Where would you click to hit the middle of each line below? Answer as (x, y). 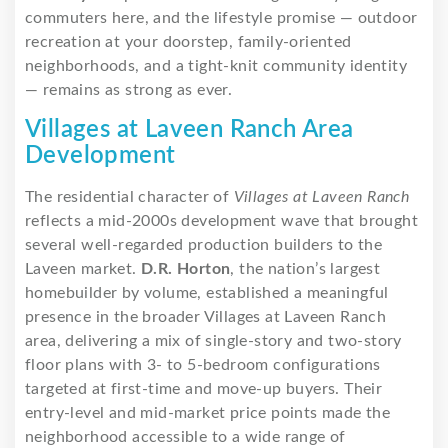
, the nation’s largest (305, 269)
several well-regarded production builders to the (204, 245)
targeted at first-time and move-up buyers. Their (204, 389)
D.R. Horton (186, 269)
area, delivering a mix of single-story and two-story (213, 341)
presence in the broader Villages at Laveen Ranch (206, 317)
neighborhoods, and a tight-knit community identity (216, 66)
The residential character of (129, 197)
